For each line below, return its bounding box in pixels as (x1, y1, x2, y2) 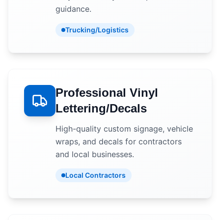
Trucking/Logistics (65, 26, 129, 34)
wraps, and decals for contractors (55, 137, 182, 146)
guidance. (55, 4, 91, 14)
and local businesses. (55, 149, 134, 159)
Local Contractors (65, 171, 126, 179)
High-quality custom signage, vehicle (55, 124, 193, 134)
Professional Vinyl (55, 86, 158, 99)
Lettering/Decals (55, 102, 147, 115)
